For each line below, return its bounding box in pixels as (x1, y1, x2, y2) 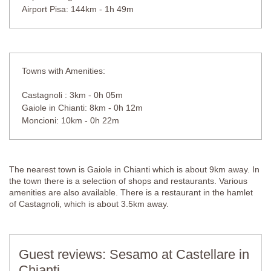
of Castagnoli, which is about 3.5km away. (9, 198, 169, 209)
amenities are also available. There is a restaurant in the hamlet (9, 187, 253, 197)
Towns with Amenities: (22, 65, 105, 76)
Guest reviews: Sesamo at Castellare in (19, 246, 249, 262)
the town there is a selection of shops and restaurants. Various (9, 175, 247, 186)
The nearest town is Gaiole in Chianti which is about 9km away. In (9, 164, 260, 174)
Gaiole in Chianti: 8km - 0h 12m (22, 102, 143, 113)
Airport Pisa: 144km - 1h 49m (22, 4, 134, 14)
